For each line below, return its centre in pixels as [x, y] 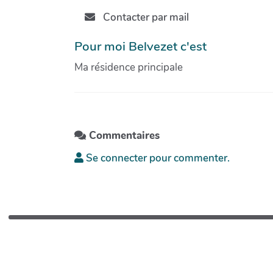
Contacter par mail [144, 17]
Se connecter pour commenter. [157, 158]
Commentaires [123, 136]
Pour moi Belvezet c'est [140, 46]
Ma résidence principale [129, 67]
